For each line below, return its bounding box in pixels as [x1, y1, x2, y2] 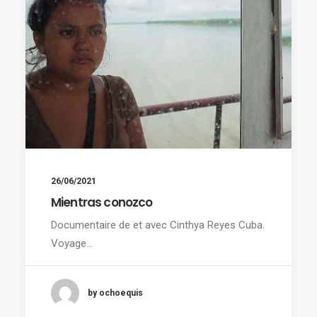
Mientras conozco [51, 194, 153, 212]
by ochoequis [88, 287, 143, 298]
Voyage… [51, 237, 93, 250]
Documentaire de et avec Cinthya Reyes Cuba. [51, 219, 265, 232]
